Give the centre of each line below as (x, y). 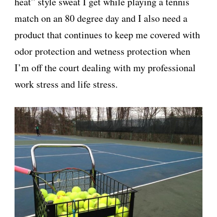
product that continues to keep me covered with (107, 35)
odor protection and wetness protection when (102, 51)
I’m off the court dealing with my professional (105, 68)
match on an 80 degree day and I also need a (101, 18)
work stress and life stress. (66, 84)
